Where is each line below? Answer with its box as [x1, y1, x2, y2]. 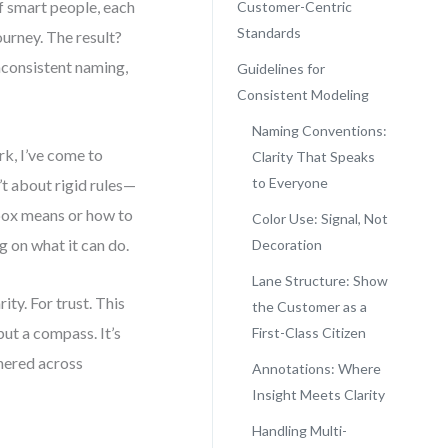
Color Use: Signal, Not [251, 210, 388, 227]
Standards [236, 24, 301, 41]
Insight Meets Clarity [251, 386, 385, 403]
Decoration [251, 236, 322, 253]
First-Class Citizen [251, 324, 366, 341]
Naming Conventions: [251, 122, 387, 139]
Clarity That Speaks [251, 148, 375, 165]
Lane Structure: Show [251, 272, 388, 289]
